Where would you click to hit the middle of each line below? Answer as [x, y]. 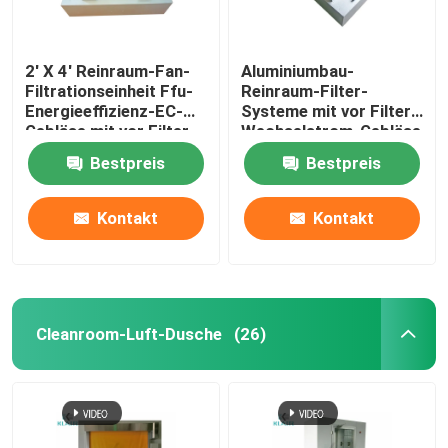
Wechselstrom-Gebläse [331, 130]
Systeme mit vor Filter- [330, 110]
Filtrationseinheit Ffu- [109, 90]
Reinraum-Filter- [305, 90]
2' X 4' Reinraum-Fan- [108, 70]
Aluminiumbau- [298, 70]
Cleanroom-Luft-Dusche [128, 333]
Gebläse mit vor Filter [107, 130]
